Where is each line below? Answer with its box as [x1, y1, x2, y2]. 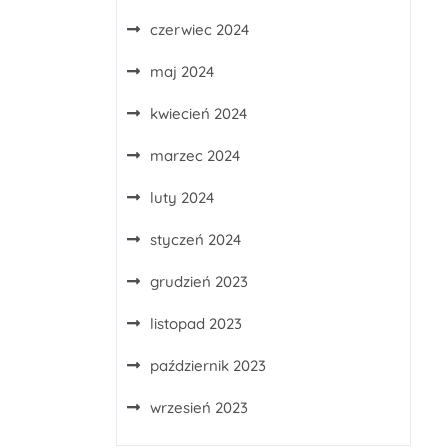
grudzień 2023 [150, 272, 248, 291]
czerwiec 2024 [150, 20, 249, 39]
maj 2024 [150, 62, 214, 81]
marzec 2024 [150, 146, 240, 165]
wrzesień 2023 [150, 398, 248, 417]
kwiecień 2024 [150, 104, 247, 123]
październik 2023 [150, 356, 266, 375]
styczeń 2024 [150, 230, 241, 249]
